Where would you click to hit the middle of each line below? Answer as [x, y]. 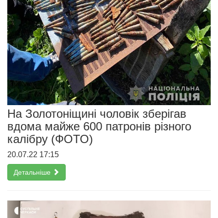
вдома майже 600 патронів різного [99, 126]
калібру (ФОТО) [50, 139]
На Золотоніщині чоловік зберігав [97, 113]
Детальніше [33, 172]
